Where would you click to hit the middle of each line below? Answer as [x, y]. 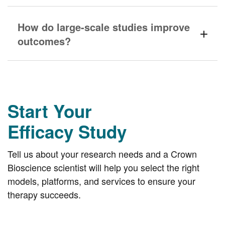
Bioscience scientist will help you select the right [103, 167]
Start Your [50, 111]
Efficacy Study [67, 132]
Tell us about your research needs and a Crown [102, 154]
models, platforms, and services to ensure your [101, 181]
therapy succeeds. [44, 194]
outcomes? [44, 41]
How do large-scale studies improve [104, 27]
